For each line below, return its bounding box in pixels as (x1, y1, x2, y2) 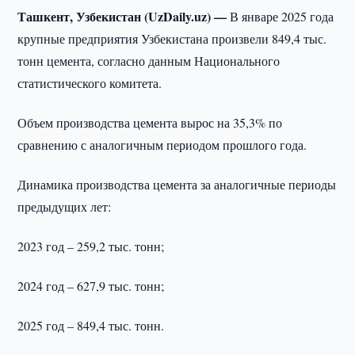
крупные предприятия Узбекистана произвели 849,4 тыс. (17, 30, 327, 47)
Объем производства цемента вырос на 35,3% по (17, 114, 283, 131)
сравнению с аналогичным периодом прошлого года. (17, 136, 307, 153)
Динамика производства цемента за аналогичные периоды (17, 176, 337, 193)
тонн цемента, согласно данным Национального (17, 52, 281, 69)
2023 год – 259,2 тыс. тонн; (17, 238, 165, 254)
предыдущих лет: (17, 198, 112, 215)
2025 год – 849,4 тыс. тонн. (17, 317, 165, 334)
